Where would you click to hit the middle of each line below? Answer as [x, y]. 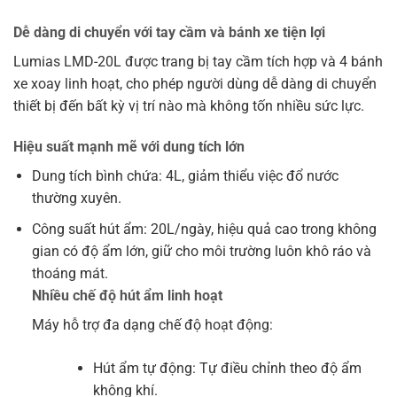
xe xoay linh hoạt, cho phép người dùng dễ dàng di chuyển [195, 84]
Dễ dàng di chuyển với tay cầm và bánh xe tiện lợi [169, 33]
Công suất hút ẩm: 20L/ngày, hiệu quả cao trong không [204, 229]
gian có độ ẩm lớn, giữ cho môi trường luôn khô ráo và [201, 251]
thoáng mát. [70, 273]
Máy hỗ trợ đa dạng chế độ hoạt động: [152, 324]
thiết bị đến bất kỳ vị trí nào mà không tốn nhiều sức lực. [189, 106]
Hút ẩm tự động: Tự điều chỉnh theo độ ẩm [227, 368]
